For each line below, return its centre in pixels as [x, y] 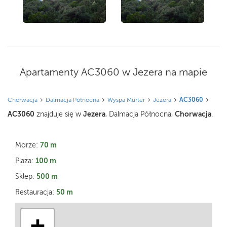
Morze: [28, 145]
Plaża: [25, 161]
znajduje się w [59, 114]
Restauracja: [36, 192]
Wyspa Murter [126, 100]
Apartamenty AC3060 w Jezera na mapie [113, 72]
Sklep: [26, 176]
